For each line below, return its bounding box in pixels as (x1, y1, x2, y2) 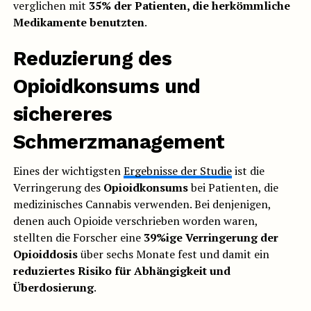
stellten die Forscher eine (12, 230, 144, 246)
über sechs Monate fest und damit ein (77, 246, 269, 262)
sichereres (12, 102, 112, 126)
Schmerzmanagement (12, 130, 225, 154)
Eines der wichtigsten (12, 163, 124, 179)
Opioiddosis (12, 246, 78, 262)
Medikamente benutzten (12, 15, 144, 31)
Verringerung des (12, 180, 103, 196)
